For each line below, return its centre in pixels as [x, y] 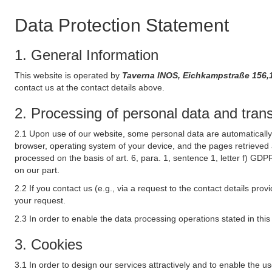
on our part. [37, 170]
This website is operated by [68, 75]
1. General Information [87, 55]
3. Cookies [49, 244]
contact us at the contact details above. [90, 87]
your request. [40, 200]
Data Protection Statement [122, 25]
